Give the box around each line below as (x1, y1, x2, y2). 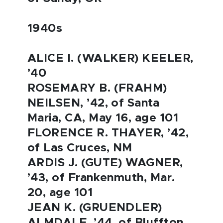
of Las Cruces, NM (27, 142, 132, 154)
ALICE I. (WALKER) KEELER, (27, 53, 194, 64)
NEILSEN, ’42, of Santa (27, 98, 160, 109)
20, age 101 (27, 187, 93, 199)
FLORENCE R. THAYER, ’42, (27, 127, 189, 139)
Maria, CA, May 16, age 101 (27, 112, 179, 124)
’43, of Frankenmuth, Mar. (27, 172, 175, 184)
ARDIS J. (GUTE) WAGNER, (27, 157, 183, 169)
